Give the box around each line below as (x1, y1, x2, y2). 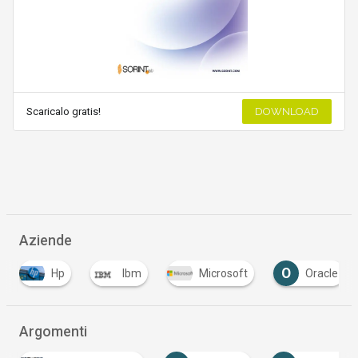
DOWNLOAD (255, 105, 320, 118)
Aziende (18, 233, 72, 249)
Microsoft (197, 267, 247, 280)
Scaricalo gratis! (26, 105, 101, 118)
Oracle (304, 267, 337, 280)
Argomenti (18, 324, 87, 340)
